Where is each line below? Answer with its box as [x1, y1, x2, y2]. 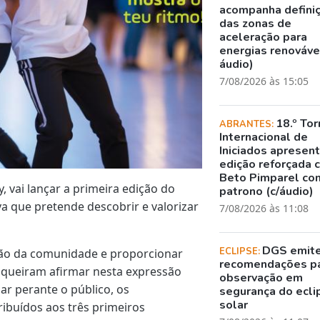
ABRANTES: [219, 117, 276, 131]
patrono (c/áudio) [219, 183, 314, 199]
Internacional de [219, 129, 309, 145]
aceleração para [219, 29, 308, 45]
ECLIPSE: [219, 244, 263, 258]
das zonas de [219, 15, 292, 31]
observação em [219, 269, 304, 286]
